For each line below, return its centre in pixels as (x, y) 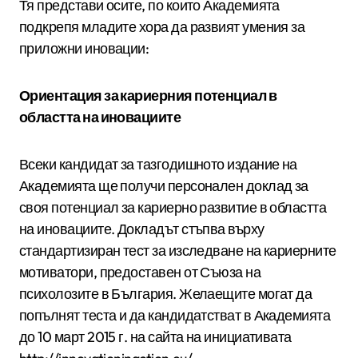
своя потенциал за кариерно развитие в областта (173, 207)
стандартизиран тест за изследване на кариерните (178, 250)
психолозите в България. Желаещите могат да (166, 293)
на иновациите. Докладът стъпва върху (142, 229)
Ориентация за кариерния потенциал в (148, 95)
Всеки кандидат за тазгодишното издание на (158, 164)
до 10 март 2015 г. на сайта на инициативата (155, 336)
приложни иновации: (84, 48)
